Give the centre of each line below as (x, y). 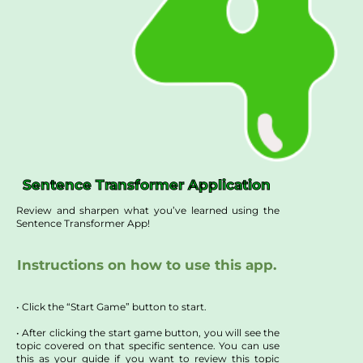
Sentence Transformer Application (147, 185)
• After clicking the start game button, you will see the (148, 333)
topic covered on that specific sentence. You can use (148, 346)
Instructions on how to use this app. (147, 265)
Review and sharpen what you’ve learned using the (148, 211)
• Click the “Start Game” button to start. (111, 307)
